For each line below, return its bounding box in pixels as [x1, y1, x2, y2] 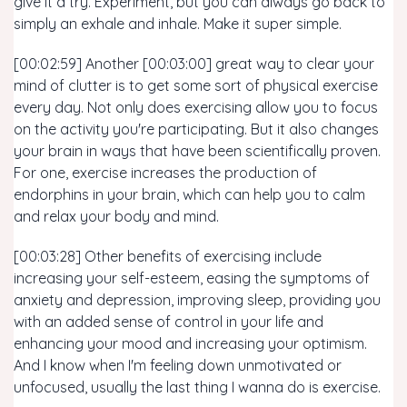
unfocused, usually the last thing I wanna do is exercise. [14, 378, 381, 396]
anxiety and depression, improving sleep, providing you [14, 291, 381, 309]
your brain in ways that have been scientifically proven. [14, 142, 381, 160]
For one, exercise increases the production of [14, 164, 317, 182]
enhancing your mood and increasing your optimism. [14, 334, 367, 352]
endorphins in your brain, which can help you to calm [14, 185, 365, 203]
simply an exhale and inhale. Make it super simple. [14, 15, 342, 33]
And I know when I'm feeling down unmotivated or [14, 356, 342, 374]
